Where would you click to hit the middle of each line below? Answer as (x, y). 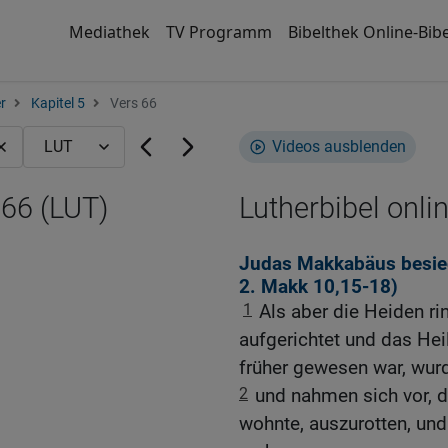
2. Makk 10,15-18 (315, 287)
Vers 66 (132, 103)
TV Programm (218, 32)
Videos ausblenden (339, 146)
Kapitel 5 (58, 103)
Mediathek (109, 32)
